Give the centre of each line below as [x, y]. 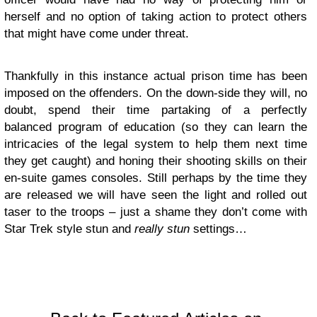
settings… [218, 229]
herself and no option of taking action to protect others [156, 17]
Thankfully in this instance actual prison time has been [156, 76]
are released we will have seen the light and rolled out [156, 195]
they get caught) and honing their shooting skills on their [156, 161]
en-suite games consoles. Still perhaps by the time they [156, 178]
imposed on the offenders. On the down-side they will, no [156, 93]
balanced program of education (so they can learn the [156, 127]
